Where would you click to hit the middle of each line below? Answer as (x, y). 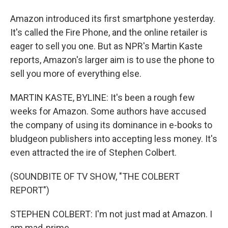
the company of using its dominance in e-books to (111, 125)
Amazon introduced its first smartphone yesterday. (113, 19)
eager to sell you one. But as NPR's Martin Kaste (106, 46)
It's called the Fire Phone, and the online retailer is (109, 32)
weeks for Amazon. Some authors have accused (108, 111)
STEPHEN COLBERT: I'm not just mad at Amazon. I (111, 214)
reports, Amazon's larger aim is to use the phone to (112, 60)
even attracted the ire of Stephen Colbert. (93, 152)
